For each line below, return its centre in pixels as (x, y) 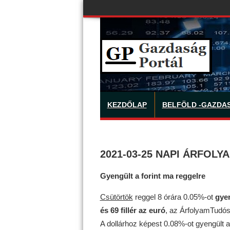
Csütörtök (116, 197)
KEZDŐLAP (127, 105)
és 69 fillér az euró (132, 210)
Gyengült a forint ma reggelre (152, 176)
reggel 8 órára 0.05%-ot (174, 197)
